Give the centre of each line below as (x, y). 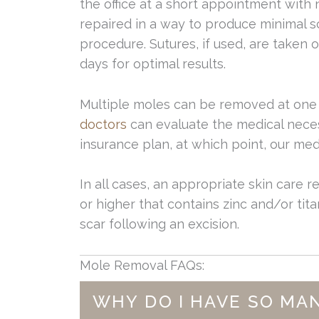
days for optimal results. (153, 63)
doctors (103, 124)
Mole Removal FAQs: (142, 266)
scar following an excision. (159, 224)
